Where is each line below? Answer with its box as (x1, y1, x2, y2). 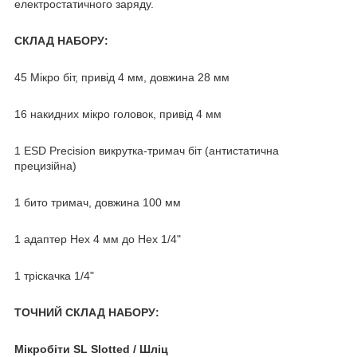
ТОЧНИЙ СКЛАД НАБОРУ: (14, 305, 159, 319)
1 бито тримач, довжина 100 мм (14, 195, 181, 209)
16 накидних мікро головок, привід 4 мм (14, 107, 222, 120)
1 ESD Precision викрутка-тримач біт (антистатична (14, 143, 279, 157)
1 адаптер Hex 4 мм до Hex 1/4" (14, 232, 181, 245)
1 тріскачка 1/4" (14, 269, 94, 282)
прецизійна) (14, 159, 76, 172)
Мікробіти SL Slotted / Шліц (14, 342, 168, 355)
